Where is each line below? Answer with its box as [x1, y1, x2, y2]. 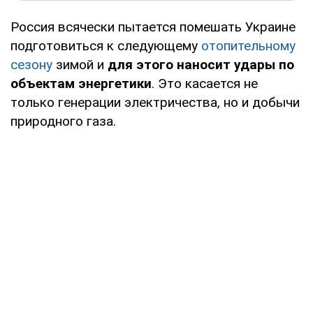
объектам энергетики [10, 75, 152, 92]
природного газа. [10, 112, 116, 129]
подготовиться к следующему [10, 37, 201, 54]
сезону [10, 56, 52, 73]
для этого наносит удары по [108, 56, 294, 73]
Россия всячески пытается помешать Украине [10, 18, 296, 35]
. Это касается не [152, 75, 258, 92]
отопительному [201, 37, 296, 54]
